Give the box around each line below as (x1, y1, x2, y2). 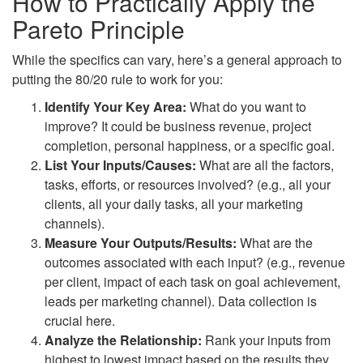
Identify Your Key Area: (45, 96, 186, 116)
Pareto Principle (12, 11, 185, 46)
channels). (45, 213, 105, 233)
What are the (237, 233, 313, 252)
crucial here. (45, 310, 115, 330)
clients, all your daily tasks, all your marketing (45, 194, 303, 213)
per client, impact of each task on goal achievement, (45, 271, 340, 291)
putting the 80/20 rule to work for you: (12, 69, 223, 88)
